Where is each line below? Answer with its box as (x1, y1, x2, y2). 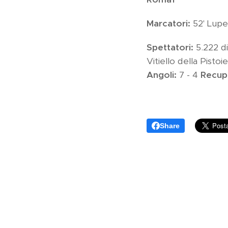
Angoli (146, 69, 174, 80)
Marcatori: (146, 17, 193, 29)
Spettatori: (146, 41, 196, 53)
